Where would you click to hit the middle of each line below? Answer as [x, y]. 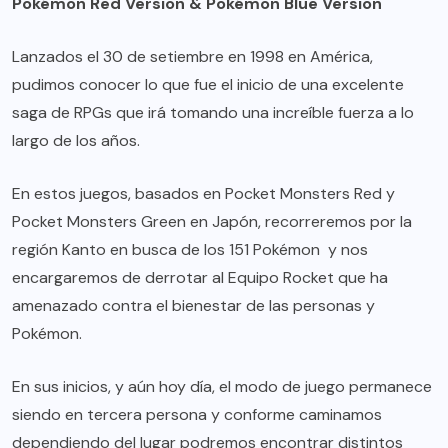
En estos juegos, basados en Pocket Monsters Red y [203, 194]
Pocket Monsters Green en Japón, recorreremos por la [212, 222]
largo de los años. [76, 141]
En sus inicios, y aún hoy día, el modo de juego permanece [222, 387]
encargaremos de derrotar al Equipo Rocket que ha [200, 278]
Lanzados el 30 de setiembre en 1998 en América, [192, 57]
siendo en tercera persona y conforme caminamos [197, 415]
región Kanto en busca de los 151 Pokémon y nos [190, 250]
